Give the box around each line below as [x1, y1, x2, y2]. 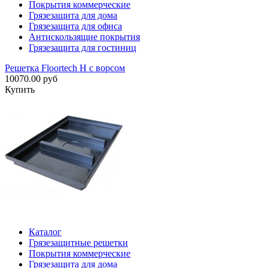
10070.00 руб [5, 74, 57, 84]
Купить [5, 84, 35, 95]
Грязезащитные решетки [29, 237, 128, 248]
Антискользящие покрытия [29, 32, 140, 42]
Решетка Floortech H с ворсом [5, 63, 125, 74]
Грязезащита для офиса [29, 21, 122, 32]
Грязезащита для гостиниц [29, 42, 136, 53]
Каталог [29, 227, 62, 237]
